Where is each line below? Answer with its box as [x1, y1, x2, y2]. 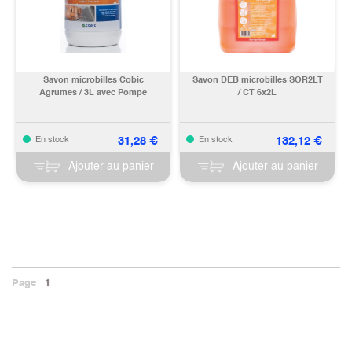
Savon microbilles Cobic [42, 75, 144, 85]
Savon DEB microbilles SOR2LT [192, 75, 289, 85]
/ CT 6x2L [238, 88, 277, 97]
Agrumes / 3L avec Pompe [39, 88, 148, 97]
